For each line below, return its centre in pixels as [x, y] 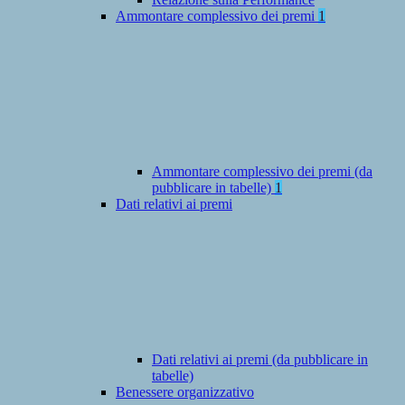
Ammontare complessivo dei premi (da [262, 172]
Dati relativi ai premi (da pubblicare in [260, 360]
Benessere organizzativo [185, 392]
